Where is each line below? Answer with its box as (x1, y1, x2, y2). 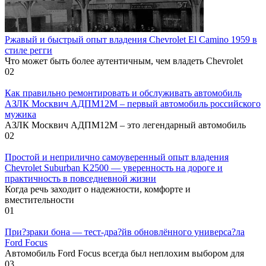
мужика (5, 109, 36, 120)
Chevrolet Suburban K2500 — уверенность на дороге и (5, 163, 223, 173)
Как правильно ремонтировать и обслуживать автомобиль (5, 88, 242, 99)
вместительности (5, 195, 74, 205)
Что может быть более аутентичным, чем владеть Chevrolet (5, 56, 243, 66)
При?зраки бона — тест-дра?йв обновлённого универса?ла (5, 227, 245, 237)
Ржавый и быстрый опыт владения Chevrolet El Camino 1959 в (5, 34, 257, 45)
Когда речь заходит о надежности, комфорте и (5, 184, 191, 195)
